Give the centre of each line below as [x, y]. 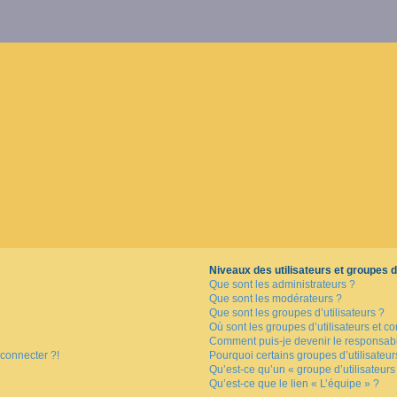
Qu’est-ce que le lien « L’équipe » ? [294, 384]
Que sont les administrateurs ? [282, 285]
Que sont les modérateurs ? [275, 299]
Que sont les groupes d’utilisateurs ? [296, 313]
